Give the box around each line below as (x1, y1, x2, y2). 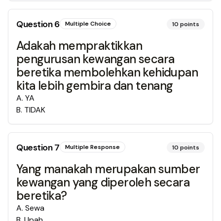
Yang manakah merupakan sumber (16, 161, 200, 177)
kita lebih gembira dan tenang (16, 78, 173, 93)
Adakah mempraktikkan (16, 38, 142, 53)
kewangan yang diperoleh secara (16, 175, 189, 190)
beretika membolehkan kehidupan (16, 65, 198, 80)
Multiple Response (65, 143, 120, 151)
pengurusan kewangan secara (16, 51, 175, 67)
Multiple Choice (65, 20, 111, 28)
